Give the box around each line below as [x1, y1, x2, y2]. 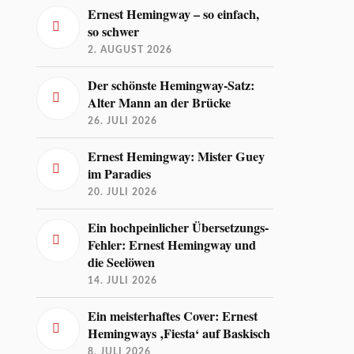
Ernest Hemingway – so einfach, [88, 4, 260, 24]
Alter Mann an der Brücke [88, 92, 232, 112]
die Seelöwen [88, 252, 156, 272]
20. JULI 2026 [88, 186, 158, 197]
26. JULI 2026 [88, 115, 158, 126]
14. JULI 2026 [88, 275, 158, 285]
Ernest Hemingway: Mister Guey [88, 146, 265, 166]
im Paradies [88, 164, 152, 183]
